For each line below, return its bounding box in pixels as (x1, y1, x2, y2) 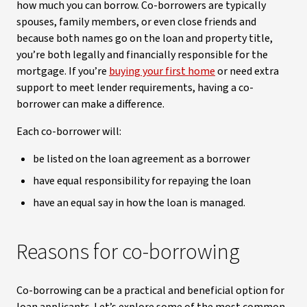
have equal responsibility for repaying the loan (33, 173, 251, 188)
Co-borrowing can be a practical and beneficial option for (16, 283, 284, 298)
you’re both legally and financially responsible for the (16, 47, 268, 62)
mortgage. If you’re (16, 64, 109, 79)
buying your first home (109, 64, 215, 79)
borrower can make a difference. (16, 97, 164, 112)
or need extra (215, 64, 279, 79)
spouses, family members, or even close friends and (16, 14, 256, 29)
